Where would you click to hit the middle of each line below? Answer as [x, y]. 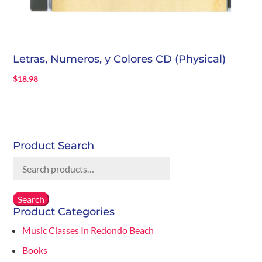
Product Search [54, 146]
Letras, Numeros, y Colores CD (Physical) [120, 59]
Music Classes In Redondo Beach [88, 230]
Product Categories [64, 212]
